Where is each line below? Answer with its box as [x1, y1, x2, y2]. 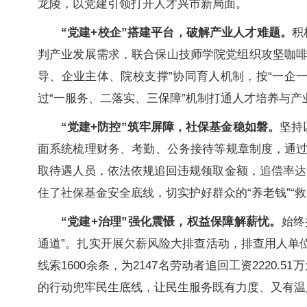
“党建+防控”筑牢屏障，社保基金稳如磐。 [61, 121, 280, 134]
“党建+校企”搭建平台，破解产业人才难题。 [61, 26, 292, 40]
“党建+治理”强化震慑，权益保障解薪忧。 [61, 215, 282, 229]
